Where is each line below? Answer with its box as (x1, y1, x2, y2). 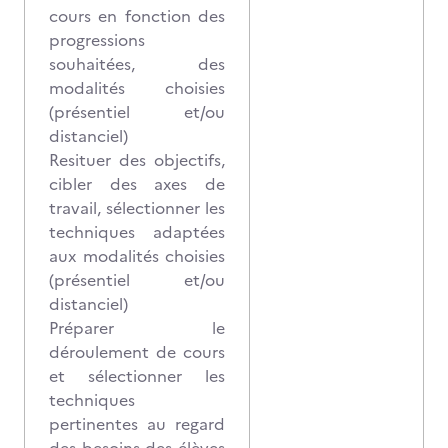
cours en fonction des (49, 4, 225, 28)
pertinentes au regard (49, 412, 225, 436)
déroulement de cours (49, 340, 225, 364)
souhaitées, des (49, 52, 225, 76)
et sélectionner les (49, 364, 225, 388)
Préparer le (49, 316, 225, 340)
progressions (49, 28, 145, 52)
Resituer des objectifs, (49, 148, 225, 172)
